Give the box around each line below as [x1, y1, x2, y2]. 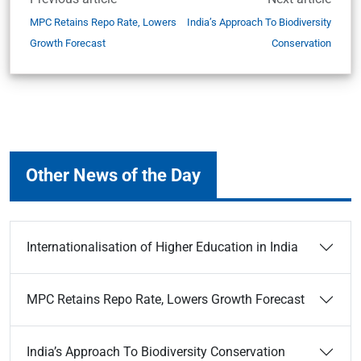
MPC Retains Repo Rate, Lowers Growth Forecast [27, 292, 305, 307]
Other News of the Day [26, 164, 201, 185]
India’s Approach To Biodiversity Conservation [27, 344, 285, 359]
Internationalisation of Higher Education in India [27, 239, 301, 255]
